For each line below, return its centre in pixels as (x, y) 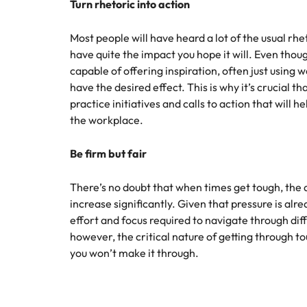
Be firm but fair (108, 153)
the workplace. (107, 120)
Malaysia (44, 20)
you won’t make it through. (134, 253)
